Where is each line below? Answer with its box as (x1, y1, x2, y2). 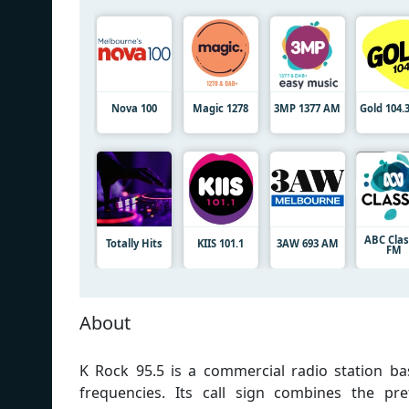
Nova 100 (111, 100, 157, 115)
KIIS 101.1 (197, 236, 245, 250)
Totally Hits (106, 236, 163, 250)
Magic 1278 (193, 100, 249, 115)
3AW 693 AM (276, 236, 339, 250)
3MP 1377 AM (274, 100, 341, 115)
